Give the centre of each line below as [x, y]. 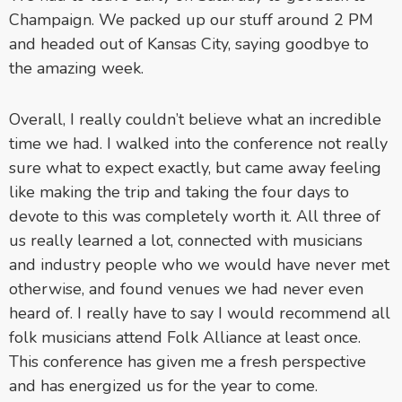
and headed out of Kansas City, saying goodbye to [189, 44]
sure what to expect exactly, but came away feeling [195, 167]
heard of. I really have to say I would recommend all [200, 313]
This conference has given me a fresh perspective [188, 361]
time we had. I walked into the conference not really [198, 143]
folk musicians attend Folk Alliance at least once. [185, 337]
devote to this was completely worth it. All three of [195, 216]
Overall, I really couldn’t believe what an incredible [195, 119]
